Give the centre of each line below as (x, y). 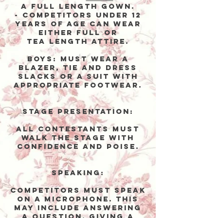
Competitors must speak (78, 190)
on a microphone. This (78, 199)
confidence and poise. (78, 146)
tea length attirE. (78, 41)
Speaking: (78, 173)
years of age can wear (78, 24)
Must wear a (93, 59)
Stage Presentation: (78, 111)
